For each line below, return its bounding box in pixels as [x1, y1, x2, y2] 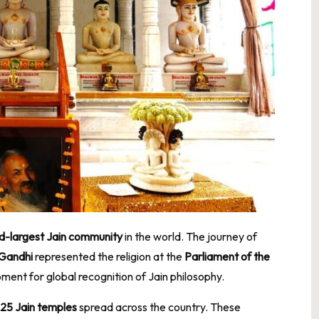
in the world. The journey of [122, 229, 257, 244]
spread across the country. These [77, 299, 241, 314]
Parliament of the [184, 249, 270, 263]
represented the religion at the [33, 249, 184, 263]
